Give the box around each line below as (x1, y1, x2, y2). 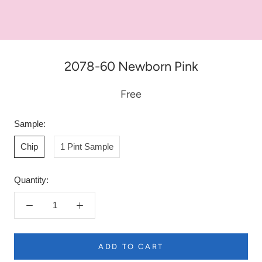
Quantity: (14, 174, 49, 185)
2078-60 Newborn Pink (64, 58, 198, 74)
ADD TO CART (98, 242, 164, 251)
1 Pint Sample (60, 141, 113, 151)
